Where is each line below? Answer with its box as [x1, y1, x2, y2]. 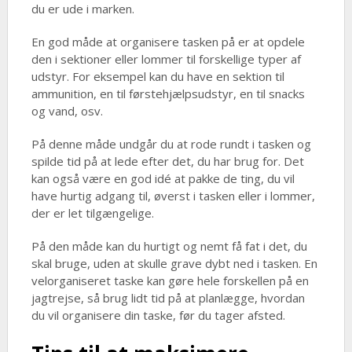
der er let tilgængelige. [31, 205, 154, 222]
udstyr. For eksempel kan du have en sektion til [31, 68, 284, 85]
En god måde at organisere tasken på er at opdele [31, 34, 305, 50]
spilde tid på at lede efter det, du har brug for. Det [31, 153, 304, 170]
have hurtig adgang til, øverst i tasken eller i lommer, [31, 188, 315, 204]
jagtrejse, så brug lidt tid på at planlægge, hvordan [31, 290, 305, 306]
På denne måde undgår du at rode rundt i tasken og [31, 136, 311, 152]
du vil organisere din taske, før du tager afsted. [31, 307, 285, 324]
